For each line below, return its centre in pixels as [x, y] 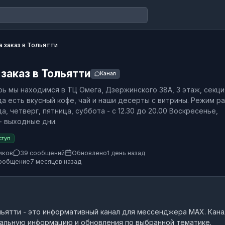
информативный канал [81, 211]
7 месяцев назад [56, 161]
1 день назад [126, 153]
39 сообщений [42, 153]
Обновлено [89, 153]
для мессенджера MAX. [163, 211]
